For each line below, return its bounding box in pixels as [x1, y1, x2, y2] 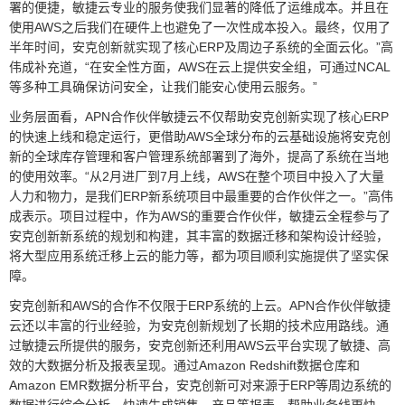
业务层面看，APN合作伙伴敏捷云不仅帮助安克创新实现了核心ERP [9, 109, 389, 125]
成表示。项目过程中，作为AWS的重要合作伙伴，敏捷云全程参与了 [9, 209, 391, 224]
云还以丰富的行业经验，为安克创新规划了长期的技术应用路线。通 [9, 318, 389, 334]
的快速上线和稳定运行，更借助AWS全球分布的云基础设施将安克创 [9, 129, 391, 145]
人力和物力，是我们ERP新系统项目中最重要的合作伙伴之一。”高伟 [9, 189, 393, 204]
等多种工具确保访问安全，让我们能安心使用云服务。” [9, 80, 317, 95]
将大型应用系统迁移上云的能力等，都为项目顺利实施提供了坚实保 [9, 249, 389, 264]
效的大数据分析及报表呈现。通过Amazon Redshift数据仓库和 [9, 358, 360, 373]
